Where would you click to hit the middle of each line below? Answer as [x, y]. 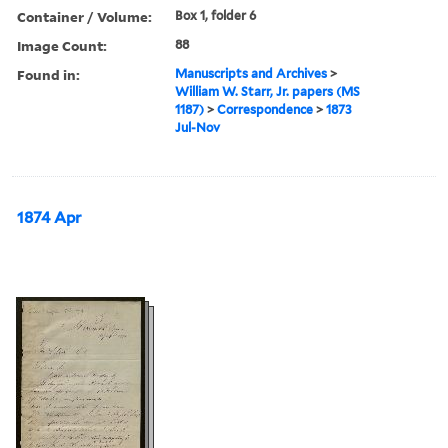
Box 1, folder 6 [216, 15]
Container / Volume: [84, 16]
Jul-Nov [198, 127]
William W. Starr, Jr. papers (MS [268, 91]
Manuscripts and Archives [251, 73]
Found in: [48, 74]
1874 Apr [49, 217]
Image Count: [62, 45]
